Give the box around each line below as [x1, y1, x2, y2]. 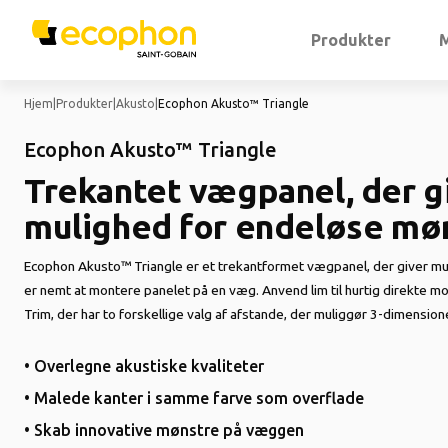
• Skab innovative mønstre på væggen [24, 421, 304, 439]
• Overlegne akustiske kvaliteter [24, 357, 264, 375]
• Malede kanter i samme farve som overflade [24, 389, 364, 407]
